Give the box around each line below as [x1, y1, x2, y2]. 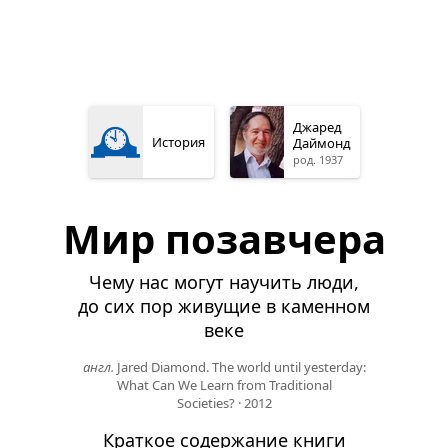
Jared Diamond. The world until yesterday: [116, 358, 366, 377]
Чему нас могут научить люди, [89, 270, 359, 295]
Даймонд [292, 134, 351, 153]
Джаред [292, 118, 342, 137]
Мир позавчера [62, 211, 386, 267]
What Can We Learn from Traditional [116, 376, 332, 395]
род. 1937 [292, 152, 343, 168]
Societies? [176, 394, 235, 413]
